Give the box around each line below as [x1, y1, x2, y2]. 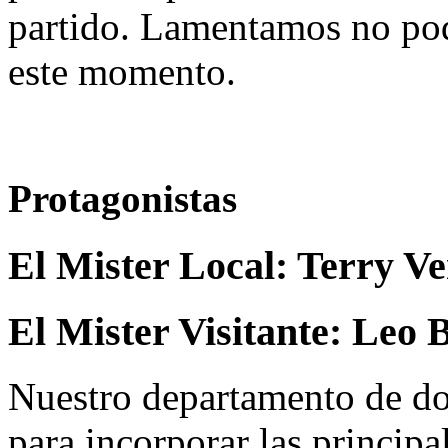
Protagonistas [8, 176, 237, 220]
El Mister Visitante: [8, 308, 352, 354]
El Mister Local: [8, 243, 297, 289]
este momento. [8, 49, 236, 93]
